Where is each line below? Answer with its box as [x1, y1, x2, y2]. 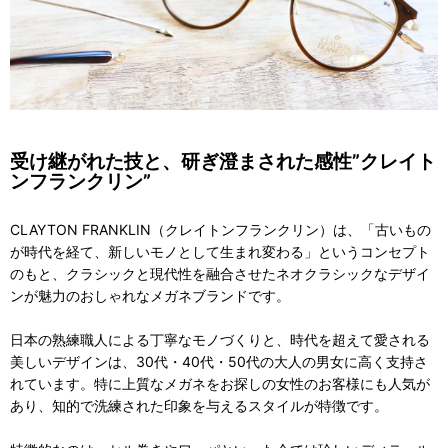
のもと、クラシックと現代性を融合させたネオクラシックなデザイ [10, 264, 430, 282]
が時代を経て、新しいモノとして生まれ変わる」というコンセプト [10, 242, 430, 260]
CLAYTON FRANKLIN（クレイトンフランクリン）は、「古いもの [10, 220, 431, 238]
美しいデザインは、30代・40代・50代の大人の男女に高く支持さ [10, 352, 428, 370]
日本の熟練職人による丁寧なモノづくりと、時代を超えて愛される [10, 330, 430, 348]
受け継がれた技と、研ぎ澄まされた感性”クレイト [10, 149, 436, 173]
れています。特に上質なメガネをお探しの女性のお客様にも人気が [10, 374, 430, 392]
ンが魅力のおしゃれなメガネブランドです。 [10, 286, 290, 304]
